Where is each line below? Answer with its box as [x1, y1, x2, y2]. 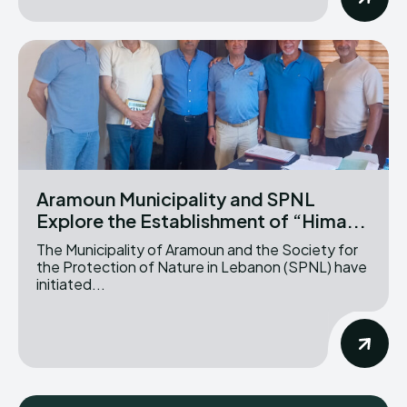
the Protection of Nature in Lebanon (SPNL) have [36, 256, 367, 276]
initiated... [36, 273, 105, 293]
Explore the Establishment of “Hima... [36, 208, 366, 232]
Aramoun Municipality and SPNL [36, 186, 315, 210]
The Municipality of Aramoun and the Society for [36, 239, 358, 259]
